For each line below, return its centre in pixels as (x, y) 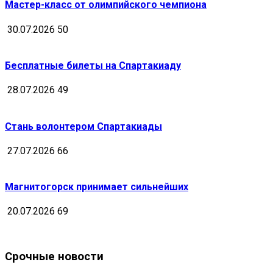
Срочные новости (54, 257)
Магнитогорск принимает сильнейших (97, 187)
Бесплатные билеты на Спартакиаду (93, 65)
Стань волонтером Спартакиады (83, 126)
